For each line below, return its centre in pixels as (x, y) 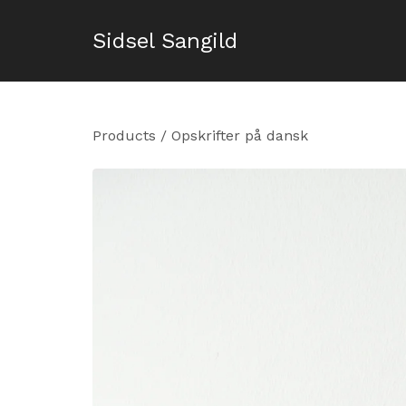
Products (124, 135)
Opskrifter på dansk (240, 135)
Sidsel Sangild (165, 41)
